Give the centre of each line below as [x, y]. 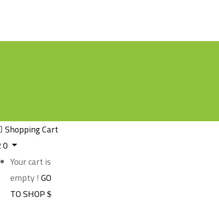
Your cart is [30, 162]
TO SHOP [28, 194]
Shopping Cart [31, 129]
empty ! [24, 178]
